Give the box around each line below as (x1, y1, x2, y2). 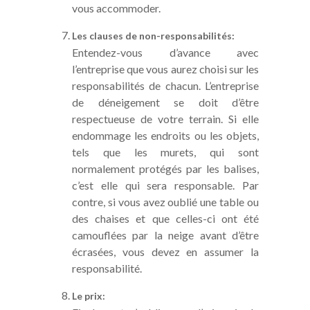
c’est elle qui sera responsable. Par (72, 178, 259, 192)
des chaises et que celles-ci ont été (72, 211, 259, 225)
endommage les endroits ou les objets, (72, 128, 259, 142)
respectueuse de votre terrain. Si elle (72, 111, 259, 125)
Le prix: (72, 289, 105, 302)
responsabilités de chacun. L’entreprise (72, 78, 259, 92)
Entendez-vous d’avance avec (72, 45, 259, 59)
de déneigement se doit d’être (72, 95, 259, 109)
